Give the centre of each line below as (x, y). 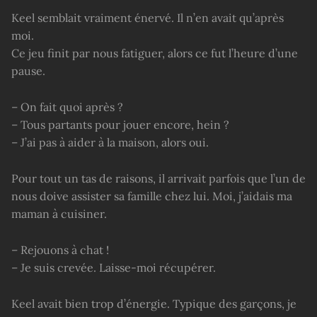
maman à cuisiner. (59, 214)
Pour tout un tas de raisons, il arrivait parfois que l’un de (158, 179)
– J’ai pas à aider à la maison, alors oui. (110, 143)
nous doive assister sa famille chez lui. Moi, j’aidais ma (152, 196)
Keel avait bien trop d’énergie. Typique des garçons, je (154, 304)
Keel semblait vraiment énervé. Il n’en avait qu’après (148, 18)
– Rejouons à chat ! (60, 250)
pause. (28, 71)
